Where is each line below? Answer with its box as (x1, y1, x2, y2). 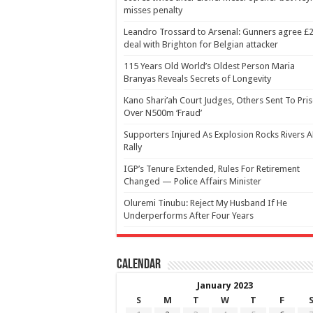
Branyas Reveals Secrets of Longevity (124, 73, 271, 84)
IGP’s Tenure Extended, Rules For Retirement (124, 163, 300, 174)
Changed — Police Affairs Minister (124, 176, 261, 187)
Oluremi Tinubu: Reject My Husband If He (124, 198, 287, 208)
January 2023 (197, 280, 253, 291)
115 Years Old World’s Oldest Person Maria (124, 61, 295, 71)
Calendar (117, 258, 161, 272)
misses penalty (124, 5, 182, 15)
